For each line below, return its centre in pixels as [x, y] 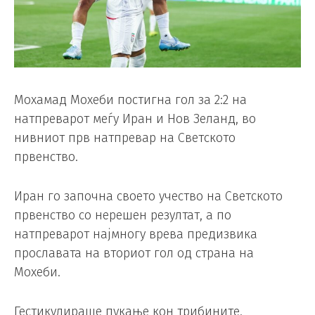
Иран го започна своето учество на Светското [148, 196]
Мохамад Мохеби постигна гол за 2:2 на [130, 99]
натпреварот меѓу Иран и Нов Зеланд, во [135, 118]
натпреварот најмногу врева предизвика [136, 234]
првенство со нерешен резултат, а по [123, 215]
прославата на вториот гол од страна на [134, 253]
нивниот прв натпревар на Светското [125, 137]
